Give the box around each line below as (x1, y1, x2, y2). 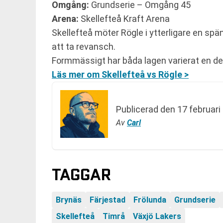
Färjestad (90, 195, 125, 205)
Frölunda (133, 195, 166, 205)
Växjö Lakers (133, 212, 181, 221)
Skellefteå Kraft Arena (79, 13, 170, 24)
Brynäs (56, 195, 82, 205)
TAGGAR (52, 163, 111, 186)
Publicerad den (116, 104, 177, 114)
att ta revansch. (52, 41, 115, 52)
